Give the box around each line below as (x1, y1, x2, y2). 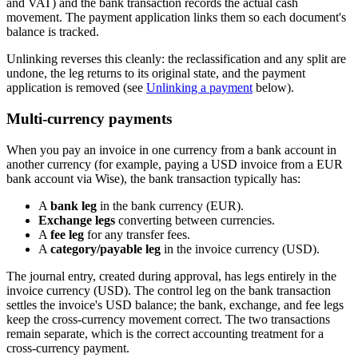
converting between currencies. (115, 213, 275, 227)
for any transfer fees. (84, 227, 190, 241)
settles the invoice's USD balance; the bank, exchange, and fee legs (6, 297, 344, 312)
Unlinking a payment (146, 81, 253, 95)
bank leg (50, 198, 97, 213)
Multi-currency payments (6, 109, 172, 127)
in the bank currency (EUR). (97, 198, 244, 213)
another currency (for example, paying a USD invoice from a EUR (6, 157, 343, 171)
